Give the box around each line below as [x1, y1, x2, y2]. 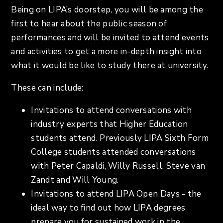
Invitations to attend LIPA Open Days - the [31, 188, 202, 200]
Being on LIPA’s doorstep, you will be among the [11, 4, 203, 16]
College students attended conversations [31, 146, 196, 158]
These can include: [11, 82, 84, 94]
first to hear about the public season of [11, 18, 167, 30]
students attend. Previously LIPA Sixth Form [31, 132, 209, 144]
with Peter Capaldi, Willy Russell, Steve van [31, 160, 206, 172]
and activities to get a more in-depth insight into [11, 46, 202, 58]
